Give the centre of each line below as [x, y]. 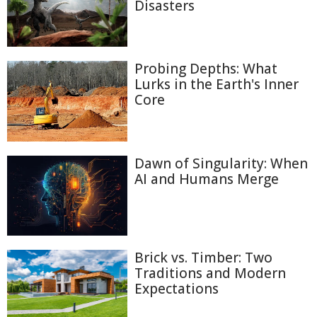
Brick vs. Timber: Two [203, 258]
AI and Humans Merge [207, 179]
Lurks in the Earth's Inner [217, 85]
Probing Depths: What [206, 69]
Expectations [177, 289]
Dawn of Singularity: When [221, 164]
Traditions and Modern [210, 273]
